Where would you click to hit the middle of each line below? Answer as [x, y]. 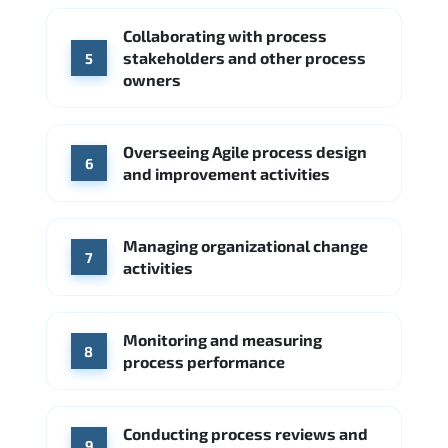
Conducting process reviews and [245, 434]
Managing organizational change [245, 246]
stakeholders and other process [244, 58]
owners [152, 80]
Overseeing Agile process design [245, 152]
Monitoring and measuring [222, 340]
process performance [204, 362]
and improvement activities [226, 174]
